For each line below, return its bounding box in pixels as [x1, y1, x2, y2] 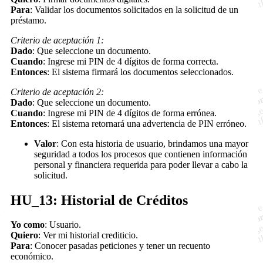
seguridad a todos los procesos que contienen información [34, 149, 247, 159]
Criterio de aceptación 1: [11, 35, 104, 45]
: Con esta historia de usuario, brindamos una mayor [56, 138, 248, 149]
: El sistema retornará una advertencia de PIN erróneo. [47, 118, 247, 129]
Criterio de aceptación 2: [11, 86, 104, 97]
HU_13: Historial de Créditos [11, 192, 188, 208]
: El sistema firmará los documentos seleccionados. [47, 66, 234, 77]
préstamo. [11, 15, 46, 25]
